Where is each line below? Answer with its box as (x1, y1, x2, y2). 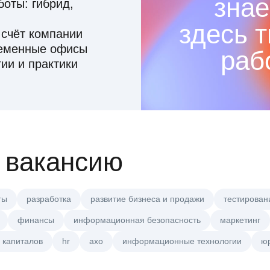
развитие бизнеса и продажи (90, 194, 204, 204)
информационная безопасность (74, 215, 201, 225)
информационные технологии (122, 236, 242, 246)
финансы (17, 215, 54, 225)
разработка (27, 194, 71, 204)
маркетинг (220, 215, 260, 225)
